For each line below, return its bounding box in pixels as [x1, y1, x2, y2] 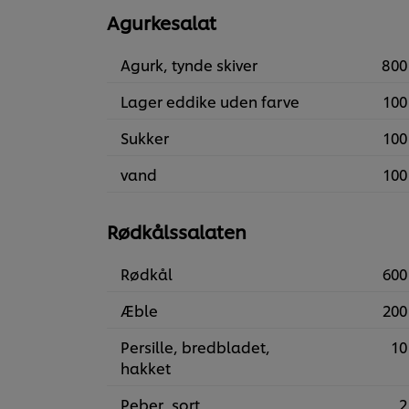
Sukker [121, 127, 169, 149]
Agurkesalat [107, 9, 216, 36]
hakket [121, 357, 171, 379]
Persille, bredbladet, [121, 336, 270, 358]
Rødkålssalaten [107, 218, 246, 245]
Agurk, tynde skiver [121, 54, 257, 76]
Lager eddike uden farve [121, 90, 299, 112]
